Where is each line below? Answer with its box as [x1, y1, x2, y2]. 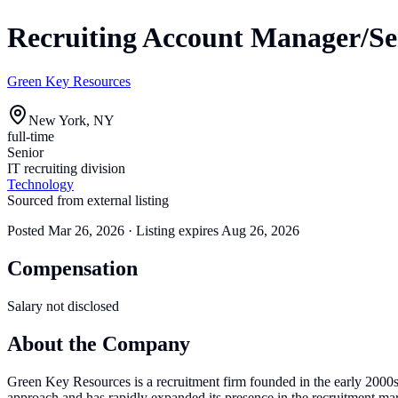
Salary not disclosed [7, 298, 119, 314]
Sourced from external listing [7, 192, 169, 208]
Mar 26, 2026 [48, 222, 124, 238]
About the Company [7, 331, 190, 355]
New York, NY [28, 112, 115, 128]
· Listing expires [124, 222, 221, 238]
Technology [7, 176, 74, 192]
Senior [7, 144, 44, 160]
